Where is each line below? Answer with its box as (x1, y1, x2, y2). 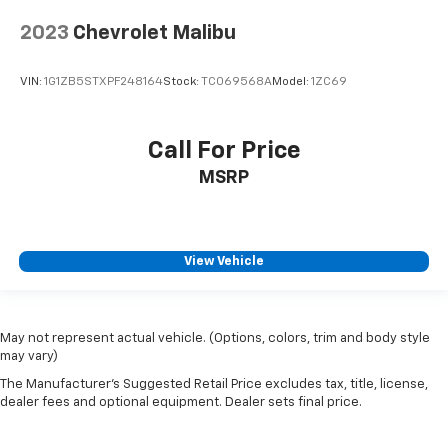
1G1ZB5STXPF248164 (44, 75, 163, 88)
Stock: (163, 75, 201, 88)
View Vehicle (184, 254, 264, 268)
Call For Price (147, 139, 301, 164)
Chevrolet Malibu (73, 22, 236, 43)
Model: (272, 75, 311, 88)
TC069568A (201, 75, 272, 88)
